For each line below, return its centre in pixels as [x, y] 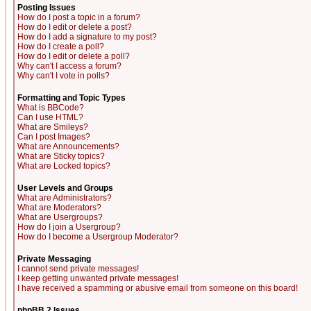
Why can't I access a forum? [69, 66]
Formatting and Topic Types [72, 98]
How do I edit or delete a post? [75, 27]
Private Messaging [54, 259]
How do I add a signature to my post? [87, 37]
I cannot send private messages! [78, 269]
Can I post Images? [54, 137]
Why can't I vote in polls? [64, 76]
